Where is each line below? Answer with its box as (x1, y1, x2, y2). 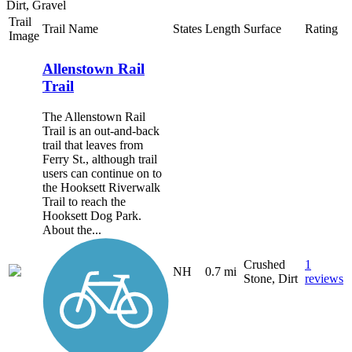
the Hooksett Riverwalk (42, 181, 160, 195)
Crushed (244, 257, 285, 271)
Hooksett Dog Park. (42, 209, 141, 223)
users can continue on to (42, 167, 162, 181)
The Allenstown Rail (42, 110, 145, 124)
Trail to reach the (42, 195, 126, 209)
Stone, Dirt (244, 271, 298, 285)
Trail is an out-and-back (42, 124, 159, 138)
